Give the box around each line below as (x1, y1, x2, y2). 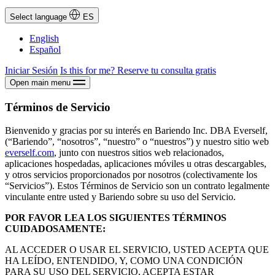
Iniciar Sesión (5, 64, 58, 76)
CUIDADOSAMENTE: (5, 223, 106, 234)
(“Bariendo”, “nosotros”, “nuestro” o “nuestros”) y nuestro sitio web (5, 136, 269, 147)
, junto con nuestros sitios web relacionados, (54, 147, 224, 158)
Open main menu (10, 77, 71, 87)
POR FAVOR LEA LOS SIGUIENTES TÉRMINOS (5, 212, 227, 223)
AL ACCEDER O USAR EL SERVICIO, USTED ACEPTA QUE (5, 244, 269, 255)
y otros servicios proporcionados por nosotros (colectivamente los (5, 169, 257, 180)
